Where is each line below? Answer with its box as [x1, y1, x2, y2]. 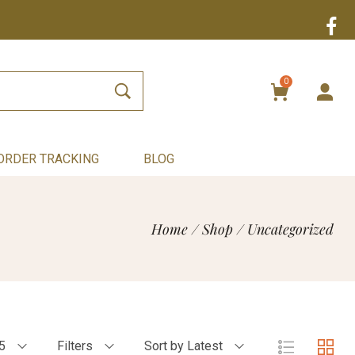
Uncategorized [247, 219, 334, 239]
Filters [57, 338, 94, 353]
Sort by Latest [144, 338, 223, 353]
